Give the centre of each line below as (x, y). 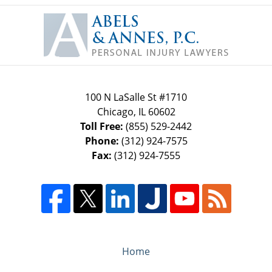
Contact (153, 11)
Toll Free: (103, 126)
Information (163, 26)
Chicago (115, 111)
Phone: (103, 141)
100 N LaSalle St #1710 (136, 97)
